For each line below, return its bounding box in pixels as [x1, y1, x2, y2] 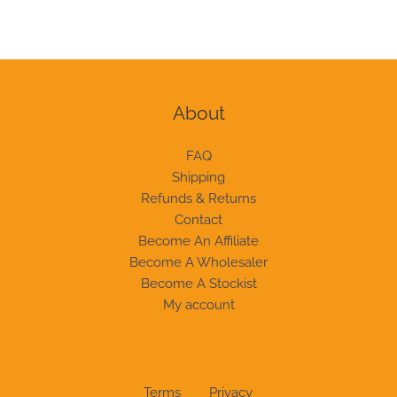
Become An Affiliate [138, 233, 259, 249]
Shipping [172, 169, 225, 185]
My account [162, 297, 235, 313]
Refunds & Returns [141, 191, 256, 206]
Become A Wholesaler [129, 254, 268, 270]
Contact [175, 212, 222, 228]
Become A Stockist [140, 276, 257, 292]
